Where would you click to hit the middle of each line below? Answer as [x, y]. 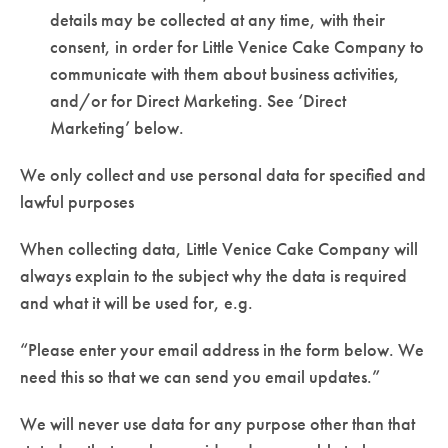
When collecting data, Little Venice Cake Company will [219, 248]
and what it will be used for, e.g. [136, 302]
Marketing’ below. [117, 127]
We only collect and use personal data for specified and [223, 174]
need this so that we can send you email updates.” [200, 376]
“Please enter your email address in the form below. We [222, 349]
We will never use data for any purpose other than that [217, 423]
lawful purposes [77, 201]
